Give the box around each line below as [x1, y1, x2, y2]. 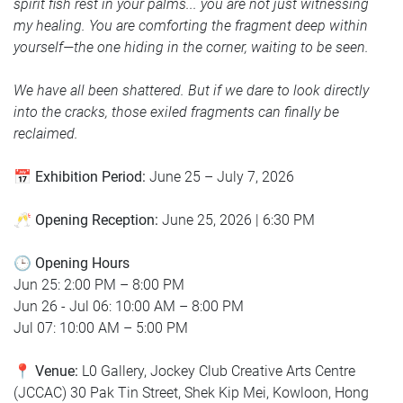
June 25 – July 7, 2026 [149, 167, 294, 185]
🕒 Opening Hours [13, 254, 130, 272]
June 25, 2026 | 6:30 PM [162, 210, 315, 228]
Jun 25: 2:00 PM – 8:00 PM [13, 275, 184, 293]
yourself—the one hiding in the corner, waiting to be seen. [13, 38, 369, 56]
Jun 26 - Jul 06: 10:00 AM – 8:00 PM [13, 297, 244, 315]
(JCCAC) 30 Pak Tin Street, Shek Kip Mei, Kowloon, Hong [13, 383, 369, 401]
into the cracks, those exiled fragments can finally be [13, 103, 339, 121]
